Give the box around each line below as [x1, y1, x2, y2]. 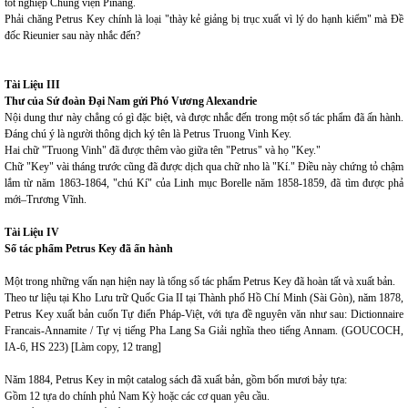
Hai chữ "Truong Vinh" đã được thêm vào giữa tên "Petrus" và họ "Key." [5, 144, 321, 157]
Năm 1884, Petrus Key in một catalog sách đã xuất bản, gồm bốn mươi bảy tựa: [5, 373, 347, 386]
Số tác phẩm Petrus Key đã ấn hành [5, 242, 173, 255]
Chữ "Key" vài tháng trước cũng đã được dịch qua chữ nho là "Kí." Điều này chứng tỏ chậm [5, 160, 403, 173]
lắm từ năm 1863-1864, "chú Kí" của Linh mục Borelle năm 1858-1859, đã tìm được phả [5, 177, 403, 189]
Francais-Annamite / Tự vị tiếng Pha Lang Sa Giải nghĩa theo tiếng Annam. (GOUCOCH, [5, 324, 403, 337]
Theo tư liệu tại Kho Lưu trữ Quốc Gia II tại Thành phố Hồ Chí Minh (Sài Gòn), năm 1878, [5, 291, 403, 304]
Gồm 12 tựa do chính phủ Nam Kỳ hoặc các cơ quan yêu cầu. [5, 390, 270, 403]
